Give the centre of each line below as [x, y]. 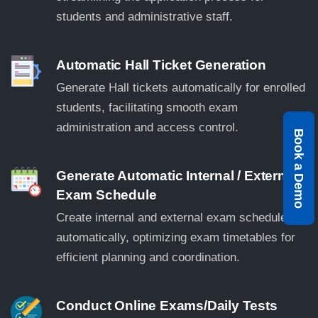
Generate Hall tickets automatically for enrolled [181, 87]
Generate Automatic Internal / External [177, 175]
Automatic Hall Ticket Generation [161, 65]
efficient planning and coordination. [148, 257]
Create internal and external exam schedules [175, 217]
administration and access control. [147, 127]
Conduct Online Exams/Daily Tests [167, 305]
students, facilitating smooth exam [147, 107]
